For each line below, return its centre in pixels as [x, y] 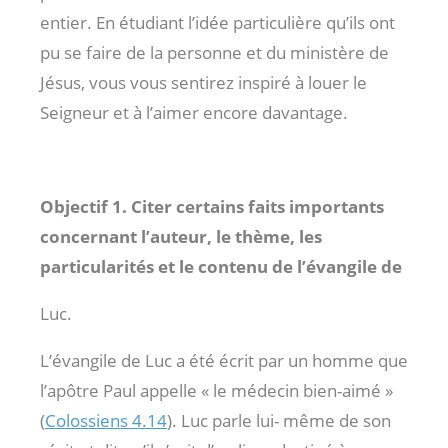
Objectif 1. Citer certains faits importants [212, 206]
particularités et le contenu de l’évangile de [221, 266]
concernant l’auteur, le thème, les [181, 236]
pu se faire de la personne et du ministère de [214, 52]
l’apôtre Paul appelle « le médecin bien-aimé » [216, 390]
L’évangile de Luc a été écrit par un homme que [224, 360]
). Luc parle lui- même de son [279, 420]
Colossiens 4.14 [106, 420]
